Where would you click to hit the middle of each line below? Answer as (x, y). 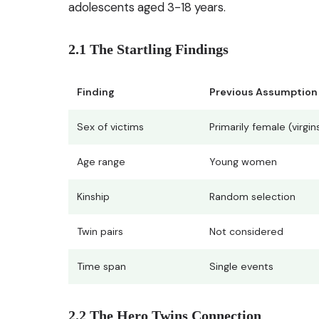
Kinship (93, 197)
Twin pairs (100, 232)
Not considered (246, 232)
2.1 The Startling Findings (148, 49)
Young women (243, 162)
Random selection (252, 197)
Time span (101, 267)
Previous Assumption (263, 92)
